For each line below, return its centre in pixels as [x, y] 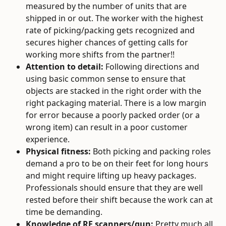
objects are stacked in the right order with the [115, 91]
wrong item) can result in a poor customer [108, 127]
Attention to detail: [66, 66]
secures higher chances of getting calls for [108, 42]
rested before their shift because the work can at [120, 200]
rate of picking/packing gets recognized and [111, 30]
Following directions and [153, 66]
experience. [48, 139]
